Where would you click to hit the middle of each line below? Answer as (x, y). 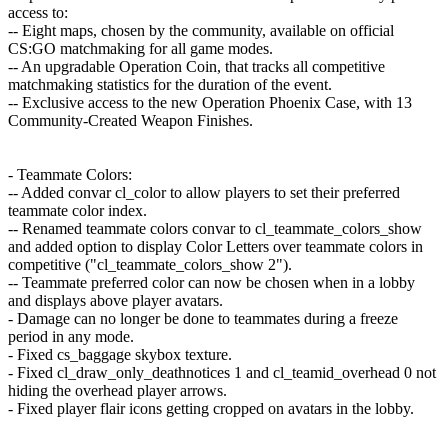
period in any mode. (71, 336)
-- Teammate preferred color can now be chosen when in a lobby (211, 282)
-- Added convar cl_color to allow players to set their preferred (204, 192)
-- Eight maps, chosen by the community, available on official (201, 30)
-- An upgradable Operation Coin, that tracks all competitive (196, 66)
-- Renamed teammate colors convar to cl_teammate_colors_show (215, 228)
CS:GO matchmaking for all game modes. (140, 48)
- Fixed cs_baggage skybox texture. (120, 354)
